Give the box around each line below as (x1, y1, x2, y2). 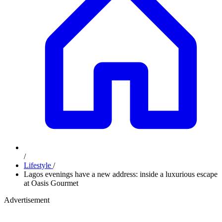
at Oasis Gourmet (24, 179, 78, 187)
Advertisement (4, 196, 50, 204)
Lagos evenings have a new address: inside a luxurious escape (24, 170, 218, 178)
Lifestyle (24, 161, 53, 169)
